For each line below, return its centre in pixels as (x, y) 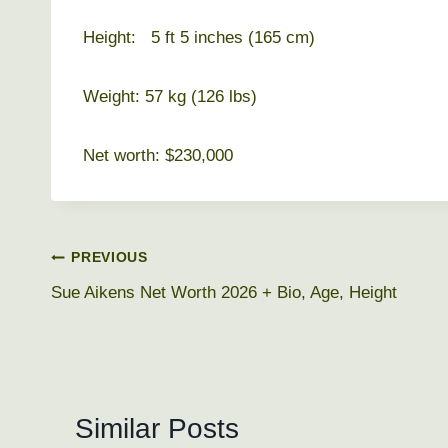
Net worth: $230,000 (158, 155)
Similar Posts (157, 428)
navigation (115, 305)
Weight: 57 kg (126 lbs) (170, 96)
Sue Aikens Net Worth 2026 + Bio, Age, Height (224, 292)
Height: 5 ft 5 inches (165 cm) (199, 37)
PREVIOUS (109, 258)
